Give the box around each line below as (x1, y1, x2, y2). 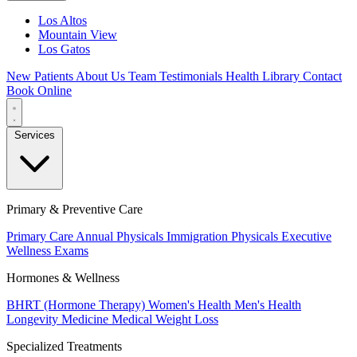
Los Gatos (38, 42, 90, 56)
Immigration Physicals (167, 229, 281, 243)
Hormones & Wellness (6, 271, 120, 284)
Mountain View (38, 28, 117, 41)
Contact (303, 69, 342, 83)
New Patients (6, 69, 76, 83)
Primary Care (6, 229, 76, 243)
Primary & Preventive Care (6, 202, 143, 216)
